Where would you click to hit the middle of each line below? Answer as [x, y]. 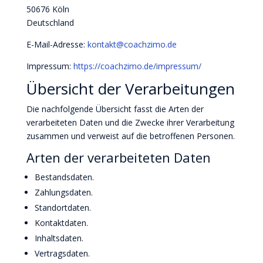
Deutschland [50, 23]
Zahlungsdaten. [63, 192]
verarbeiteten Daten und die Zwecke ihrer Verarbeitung [130, 122]
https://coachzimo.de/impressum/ [137, 66]
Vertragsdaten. [62, 253]
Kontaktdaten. [61, 223]
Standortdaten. [63, 208]
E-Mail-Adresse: [57, 44]
